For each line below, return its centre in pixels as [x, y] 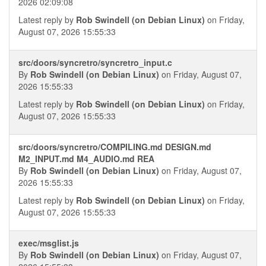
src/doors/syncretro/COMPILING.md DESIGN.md [115, 147]
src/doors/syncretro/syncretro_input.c [95, 62]
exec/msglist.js [49, 243]
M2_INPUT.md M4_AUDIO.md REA [86, 159]
